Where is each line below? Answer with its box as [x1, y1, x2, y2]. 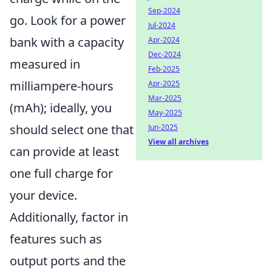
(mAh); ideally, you [10, 100, 112, 116]
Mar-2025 [148, 93, 182, 103]
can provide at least [10, 143, 119, 160]
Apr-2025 [148, 78, 180, 89]
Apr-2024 [148, 35, 180, 45]
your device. [10, 187, 77, 203]
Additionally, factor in [10, 209, 128, 225]
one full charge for [10, 165, 113, 182]
